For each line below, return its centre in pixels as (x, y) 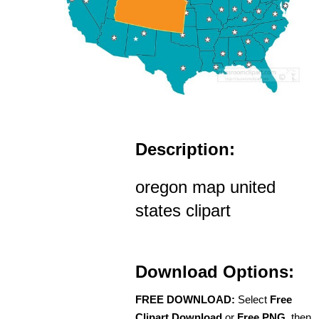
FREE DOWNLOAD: (185, 299)
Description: (185, 149)
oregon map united (205, 187)
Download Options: (215, 271)
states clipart (183, 210)
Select (252, 299)
